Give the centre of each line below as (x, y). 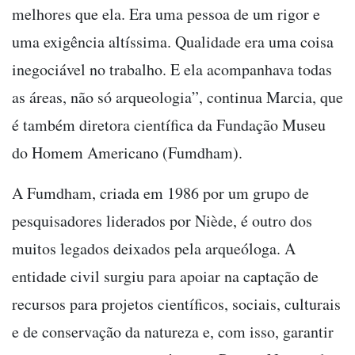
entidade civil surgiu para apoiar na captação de (165, 277)
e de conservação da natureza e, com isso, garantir (173, 332)
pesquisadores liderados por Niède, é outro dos (162, 221)
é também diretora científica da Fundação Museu (169, 125)
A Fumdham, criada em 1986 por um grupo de (160, 193)
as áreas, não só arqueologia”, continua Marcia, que (177, 97)
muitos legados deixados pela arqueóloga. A (154, 249)
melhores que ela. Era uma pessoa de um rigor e (166, 14)
